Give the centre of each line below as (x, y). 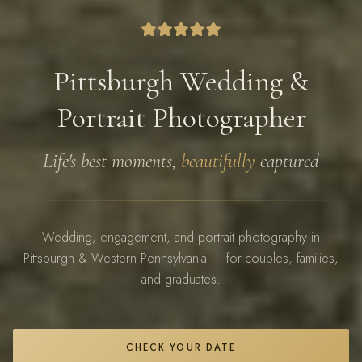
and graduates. (181, 279)
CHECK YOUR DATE (181, 347)
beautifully (218, 161)
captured (287, 161)
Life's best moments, (112, 161)
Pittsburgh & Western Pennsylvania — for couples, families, (181, 258)
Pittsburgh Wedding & (181, 81)
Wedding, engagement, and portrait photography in (181, 237)
